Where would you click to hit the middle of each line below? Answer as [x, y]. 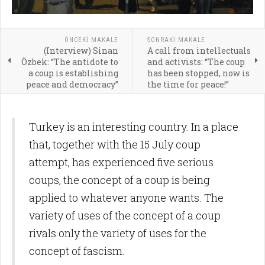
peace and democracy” [72, 84]
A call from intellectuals [199, 51]
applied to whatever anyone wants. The [126, 198]
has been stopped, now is [198, 73]
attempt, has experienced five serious [121, 162]
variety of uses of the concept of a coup [125, 215]
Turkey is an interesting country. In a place [134, 127]
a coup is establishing [73, 73]
